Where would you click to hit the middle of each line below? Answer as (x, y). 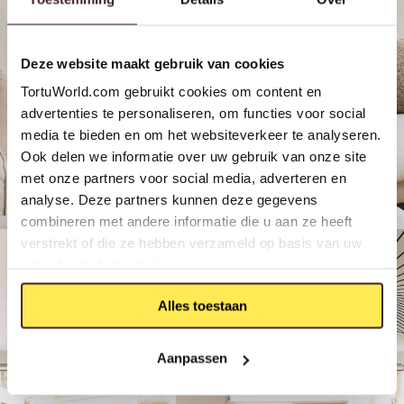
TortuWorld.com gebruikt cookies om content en (171, 91)
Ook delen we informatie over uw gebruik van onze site (194, 156)
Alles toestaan (202, 305)
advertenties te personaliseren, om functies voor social (193, 113)
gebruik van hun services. (102, 264)
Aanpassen (192, 358)
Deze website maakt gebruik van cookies (153, 63)
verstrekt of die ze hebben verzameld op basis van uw (191, 243)
